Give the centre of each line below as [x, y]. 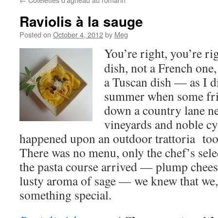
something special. [65, 195]
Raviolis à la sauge [81, 21]
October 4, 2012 [78, 34]
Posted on [35, 34]
